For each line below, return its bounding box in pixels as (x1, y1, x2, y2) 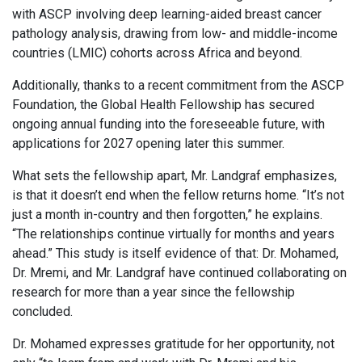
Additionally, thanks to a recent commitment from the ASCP (12, 78, 344, 94)
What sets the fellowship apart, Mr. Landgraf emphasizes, (12, 168, 337, 184)
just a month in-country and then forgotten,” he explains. (12, 207, 322, 223)
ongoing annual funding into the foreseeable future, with (12, 116, 325, 133)
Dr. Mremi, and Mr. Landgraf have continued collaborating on (12, 265, 347, 281)
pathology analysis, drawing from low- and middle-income (12, 26, 338, 42)
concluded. (12, 304, 76, 320)
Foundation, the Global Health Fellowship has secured (12, 97, 314, 113)
